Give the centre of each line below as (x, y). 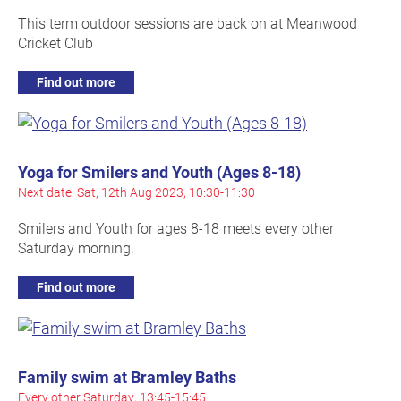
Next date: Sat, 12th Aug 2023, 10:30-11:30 (137, 192)
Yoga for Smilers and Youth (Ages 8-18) (159, 172)
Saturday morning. (76, 248)
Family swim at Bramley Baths (127, 377)
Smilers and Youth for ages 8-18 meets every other (176, 228)
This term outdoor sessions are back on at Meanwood (188, 23)
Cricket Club (55, 43)
